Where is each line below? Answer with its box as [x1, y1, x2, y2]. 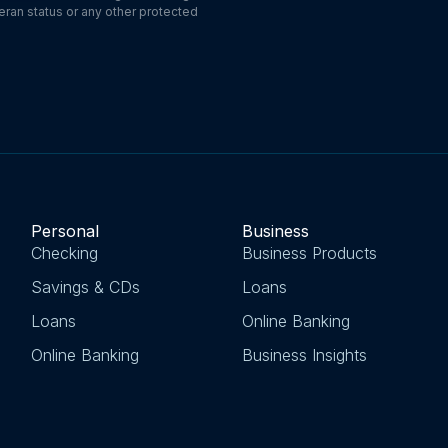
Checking [31, 242, 99, 263]
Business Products [241, 242, 377, 263]
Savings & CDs [31, 276, 141, 297]
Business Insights [241, 344, 367, 365]
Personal [31, 220, 100, 241]
